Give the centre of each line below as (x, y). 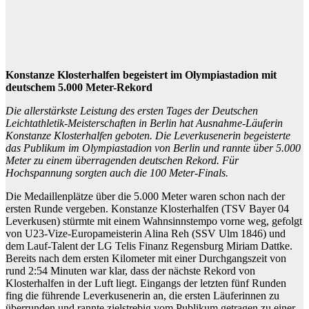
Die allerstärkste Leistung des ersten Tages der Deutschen (132, 111)
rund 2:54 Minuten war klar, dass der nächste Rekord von (130, 271)
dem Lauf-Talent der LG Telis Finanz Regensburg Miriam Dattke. (149, 246)
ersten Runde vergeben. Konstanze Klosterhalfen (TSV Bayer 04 (147, 209)
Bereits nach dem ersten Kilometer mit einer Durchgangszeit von (146, 259)
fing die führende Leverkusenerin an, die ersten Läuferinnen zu (142, 296)
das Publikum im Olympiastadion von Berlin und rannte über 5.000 (153, 148)
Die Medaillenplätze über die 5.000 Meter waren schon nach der (145, 197)
